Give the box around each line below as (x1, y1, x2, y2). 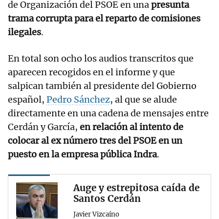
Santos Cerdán (73, 193, 141, 205)
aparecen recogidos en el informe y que (8, 66, 175, 78)
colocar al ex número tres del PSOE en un (8, 135, 182, 147)
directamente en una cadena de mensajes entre (8, 108, 209, 119)
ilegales (8, 26, 41, 38)
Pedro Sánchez (46, 94, 110, 106)
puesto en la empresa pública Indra (8, 149, 157, 160)
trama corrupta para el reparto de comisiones (8, 13, 200, 24)
